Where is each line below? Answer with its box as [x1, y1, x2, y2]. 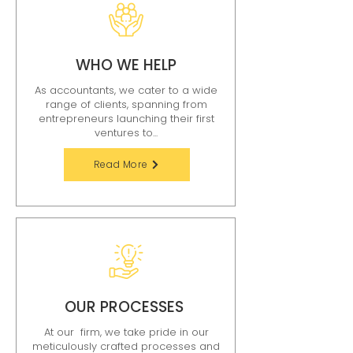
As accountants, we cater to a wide [35, 83, 217, 98]
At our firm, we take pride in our [43, 325, 209, 340]
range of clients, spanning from [45, 97, 207, 112]
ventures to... [95, 125, 158, 140]
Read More [93, 158, 148, 171]
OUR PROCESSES [65, 296, 188, 318]
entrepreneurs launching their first [38, 111, 214, 126]
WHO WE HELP [76, 54, 176, 76]
